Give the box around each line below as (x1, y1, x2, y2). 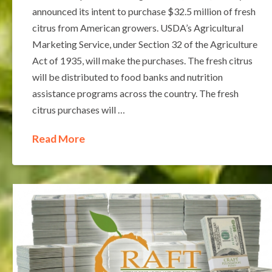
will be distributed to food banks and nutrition (32, 70, 223, 83)
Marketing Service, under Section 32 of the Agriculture (32, 38, 257, 50)
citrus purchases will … (32, 103, 125, 115)
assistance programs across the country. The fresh (32, 87, 239, 99)
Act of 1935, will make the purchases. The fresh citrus (32, 54, 253, 66)
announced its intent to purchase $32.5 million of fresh (32, 5, 256, 17)
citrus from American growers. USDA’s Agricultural (32, 21, 243, 33)
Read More (32, 132, 85, 145)
